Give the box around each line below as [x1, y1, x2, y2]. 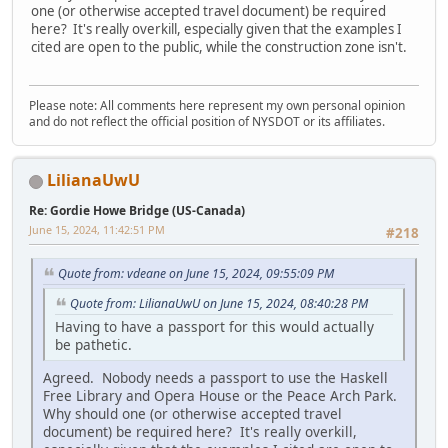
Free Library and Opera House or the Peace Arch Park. [43, 385, 401, 405]
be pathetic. [55, 334, 132, 354]
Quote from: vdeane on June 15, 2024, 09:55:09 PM [58, 265, 334, 283]
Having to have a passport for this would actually [55, 316, 374, 336]
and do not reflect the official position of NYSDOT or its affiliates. [29, 113, 385, 131]
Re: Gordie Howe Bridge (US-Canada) [29, 202, 245, 220]
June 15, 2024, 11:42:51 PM [29, 222, 165, 238]
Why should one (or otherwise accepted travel [43, 403, 342, 423]
